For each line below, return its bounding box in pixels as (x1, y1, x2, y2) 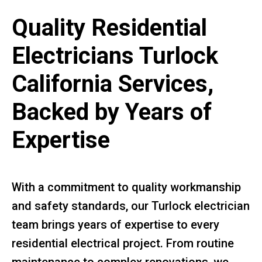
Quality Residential (12, 13, 207, 42)
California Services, (12, 70, 213, 98)
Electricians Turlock (12, 42, 218, 70)
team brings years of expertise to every (12, 217, 219, 232)
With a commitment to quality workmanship (12, 180, 241, 194)
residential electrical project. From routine (12, 236, 234, 250)
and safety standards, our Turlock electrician (12, 198, 250, 213)
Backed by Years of (12, 98, 212, 126)
